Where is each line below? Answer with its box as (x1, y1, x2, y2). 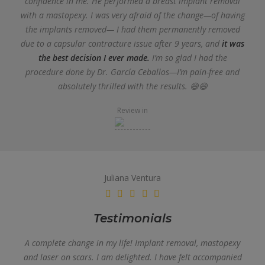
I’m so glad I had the (149, 52, 227, 63)
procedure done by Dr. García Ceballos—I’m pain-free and (25, 66, 240, 77)
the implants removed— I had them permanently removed (25, 24, 240, 35)
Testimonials (93, 211, 172, 225)
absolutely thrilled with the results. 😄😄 (57, 80, 208, 92)
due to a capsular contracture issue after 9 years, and (21, 38, 222, 49)
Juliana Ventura (104, 172, 161, 183)
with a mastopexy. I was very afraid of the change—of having (20, 9, 245, 21)
